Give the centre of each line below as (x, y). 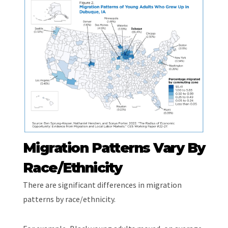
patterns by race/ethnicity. (69, 199)
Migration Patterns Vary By (114, 148)
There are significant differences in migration (102, 185)
